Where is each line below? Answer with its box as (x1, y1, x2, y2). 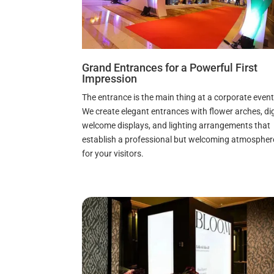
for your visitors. (82, 149, 144, 159)
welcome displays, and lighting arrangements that (82, 120, 271, 131)
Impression (82, 72, 138, 86)
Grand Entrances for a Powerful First (82, 61, 258, 75)
